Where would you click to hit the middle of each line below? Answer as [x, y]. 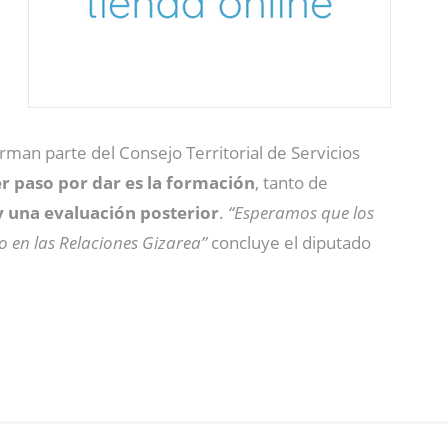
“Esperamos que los [299, 212]
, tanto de [291, 182]
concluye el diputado [289, 242]
